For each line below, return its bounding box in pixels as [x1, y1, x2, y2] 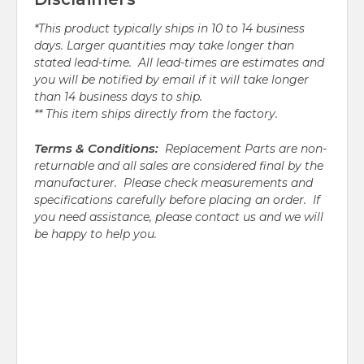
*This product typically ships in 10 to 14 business [34, 21, 305, 37]
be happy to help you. [34, 227, 157, 242]
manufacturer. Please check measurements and [34, 175, 313, 191]
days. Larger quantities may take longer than [34, 38, 294, 54]
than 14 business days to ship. [34, 89, 202, 105]
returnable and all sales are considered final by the [34, 158, 323, 174]
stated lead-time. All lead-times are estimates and [34, 55, 324, 71]
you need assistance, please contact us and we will [34, 210, 323, 225]
